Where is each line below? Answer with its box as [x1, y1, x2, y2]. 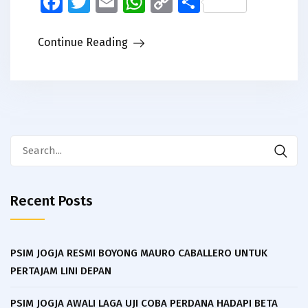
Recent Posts [10, 192, 93, 210]
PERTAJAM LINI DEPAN [10, 265, 111, 278]
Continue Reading [38, 35, 128, 49]
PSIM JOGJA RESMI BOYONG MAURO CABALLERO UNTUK [10, 247, 267, 260]
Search [10, 137, 43, 150]
